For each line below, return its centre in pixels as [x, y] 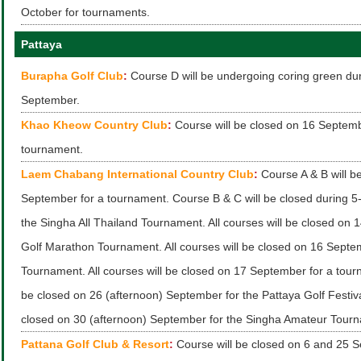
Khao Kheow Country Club [94, 125]
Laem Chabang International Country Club [137, 174]
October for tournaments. [85, 12]
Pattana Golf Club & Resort [95, 344]
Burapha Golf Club [72, 76]
